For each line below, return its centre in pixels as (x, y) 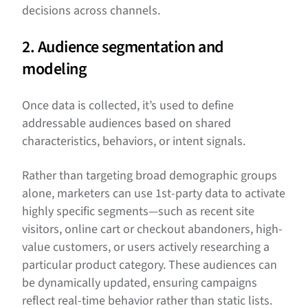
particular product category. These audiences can (150, 265)
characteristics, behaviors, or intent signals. (134, 142)
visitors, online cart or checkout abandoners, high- (152, 230)
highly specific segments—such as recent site (138, 212)
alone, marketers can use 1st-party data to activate (154, 194)
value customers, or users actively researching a (146, 247)
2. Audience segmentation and (123, 47)
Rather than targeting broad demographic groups (150, 176)
